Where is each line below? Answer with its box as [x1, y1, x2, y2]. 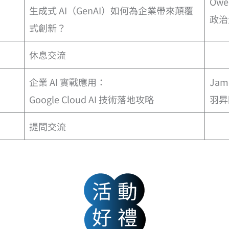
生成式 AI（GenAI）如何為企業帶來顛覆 [29, 4, 193, 17]
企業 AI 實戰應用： [29, 75, 106, 89]
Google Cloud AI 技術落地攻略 [29, 93, 156, 106]
